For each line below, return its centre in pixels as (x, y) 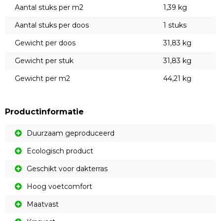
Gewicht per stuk (44, 61)
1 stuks (175, 25)
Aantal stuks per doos (52, 25)
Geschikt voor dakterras (67, 169)
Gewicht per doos (45, 43)
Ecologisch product (60, 151)
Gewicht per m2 (42, 78)
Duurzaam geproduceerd (71, 133)
